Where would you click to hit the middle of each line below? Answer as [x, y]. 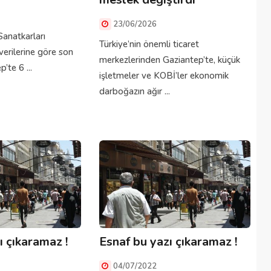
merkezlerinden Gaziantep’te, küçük [169, 60]
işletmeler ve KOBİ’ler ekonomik [164, 76]
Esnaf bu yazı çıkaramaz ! [168, 242]
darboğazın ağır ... [134, 92]
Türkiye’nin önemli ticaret [149, 44]
